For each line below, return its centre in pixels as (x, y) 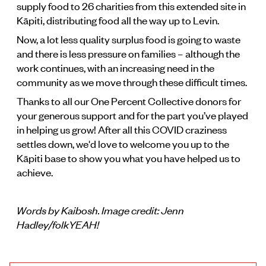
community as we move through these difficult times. (132, 81)
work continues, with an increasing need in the (115, 67)
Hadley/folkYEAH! (58, 224)
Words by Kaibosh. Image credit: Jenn (100, 209)
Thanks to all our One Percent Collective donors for (129, 100)
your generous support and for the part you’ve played (132, 114)
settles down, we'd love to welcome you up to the (123, 143)
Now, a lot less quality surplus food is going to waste (129, 38)
